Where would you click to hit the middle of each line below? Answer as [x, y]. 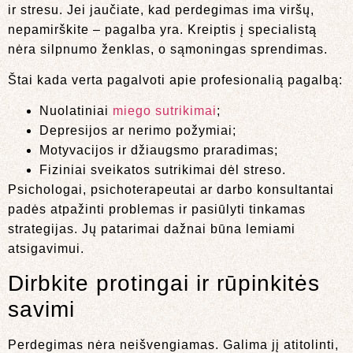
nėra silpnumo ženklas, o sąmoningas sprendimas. [168, 49]
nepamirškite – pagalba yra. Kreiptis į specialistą [162, 29]
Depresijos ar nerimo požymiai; [138, 131]
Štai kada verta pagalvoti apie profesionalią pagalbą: [175, 80]
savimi [41, 309]
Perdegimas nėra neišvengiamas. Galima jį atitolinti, [173, 344]
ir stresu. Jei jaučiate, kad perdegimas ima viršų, [161, 9]
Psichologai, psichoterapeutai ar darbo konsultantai [171, 190]
